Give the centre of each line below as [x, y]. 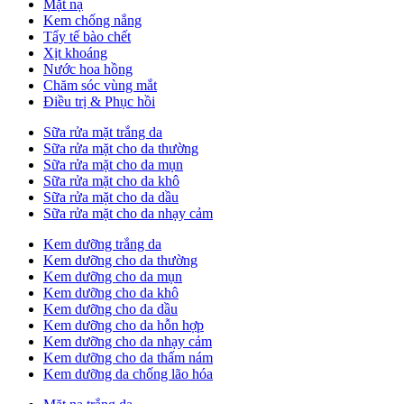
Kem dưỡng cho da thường [120, 261]
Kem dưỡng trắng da [102, 244]
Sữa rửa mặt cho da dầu [111, 197]
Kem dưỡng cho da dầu [110, 309]
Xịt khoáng [75, 53]
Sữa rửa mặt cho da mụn [113, 165]
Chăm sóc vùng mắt [100, 86]
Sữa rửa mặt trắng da [103, 133]
